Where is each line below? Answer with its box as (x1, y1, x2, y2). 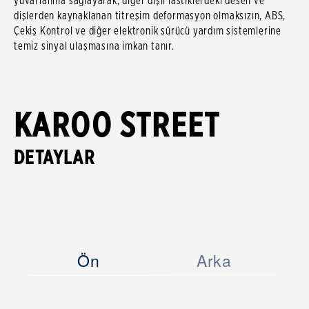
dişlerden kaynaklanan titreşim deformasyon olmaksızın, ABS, (14, 9, 286, 23)
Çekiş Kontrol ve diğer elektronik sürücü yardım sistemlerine (14, 24, 281, 38)
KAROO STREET (14, 104, 221, 145)
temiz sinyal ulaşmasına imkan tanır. (14, 39, 175, 53)
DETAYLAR (14, 146, 95, 170)
